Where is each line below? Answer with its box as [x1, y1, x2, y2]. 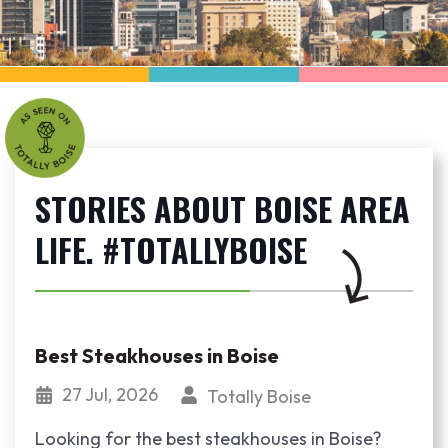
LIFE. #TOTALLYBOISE [35, 226, 307, 273]
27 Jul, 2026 [62, 383, 162, 406]
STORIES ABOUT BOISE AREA [35, 185, 410, 232]
